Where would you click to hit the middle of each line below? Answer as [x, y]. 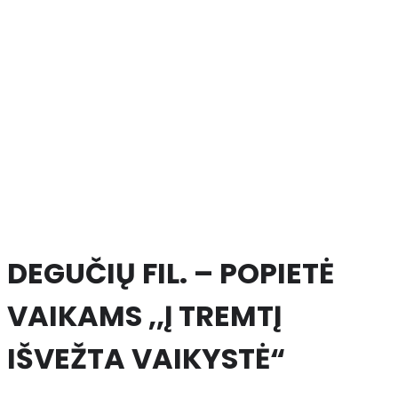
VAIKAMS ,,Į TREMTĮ [144, 315]
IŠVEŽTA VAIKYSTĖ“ [146, 358]
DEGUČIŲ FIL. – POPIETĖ [171, 273]
